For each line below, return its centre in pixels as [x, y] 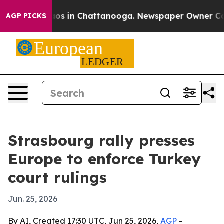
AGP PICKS [26, 16]
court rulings [57, 177]
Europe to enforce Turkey [104, 159]
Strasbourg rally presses [101, 140]
